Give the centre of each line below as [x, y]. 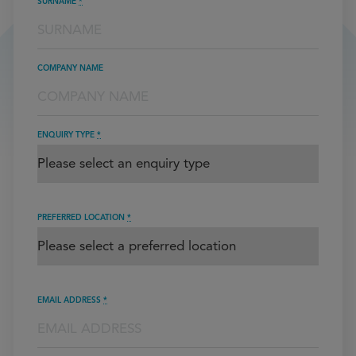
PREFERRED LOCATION [82, 217]
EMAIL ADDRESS [70, 300]
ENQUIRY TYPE [67, 135]
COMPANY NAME [70, 68]
